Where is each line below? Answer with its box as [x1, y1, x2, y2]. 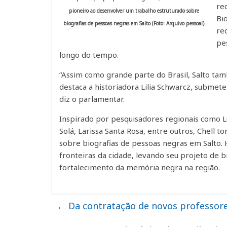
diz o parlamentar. [59, 94, 125, 104]
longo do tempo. [59, 50, 121, 60]
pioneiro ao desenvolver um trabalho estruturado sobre [68, 7, 199, 14]
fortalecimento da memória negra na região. [59, 162, 220, 172]
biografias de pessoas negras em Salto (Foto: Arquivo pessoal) [63, 19, 204, 27]
